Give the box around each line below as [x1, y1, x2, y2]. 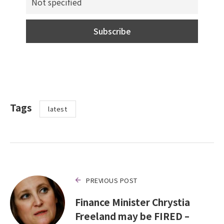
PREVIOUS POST [86, 175, 137, 185]
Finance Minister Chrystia [75, 194, 190, 208]
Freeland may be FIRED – [75, 208, 189, 222]
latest [48, 104, 67, 114]
